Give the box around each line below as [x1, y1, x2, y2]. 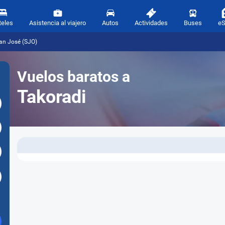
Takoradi [17, 86, 86, 107]
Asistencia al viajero [29, 19, 86, 27]
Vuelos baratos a [17, 68, 130, 85]
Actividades [135, 19, 168, 27]
